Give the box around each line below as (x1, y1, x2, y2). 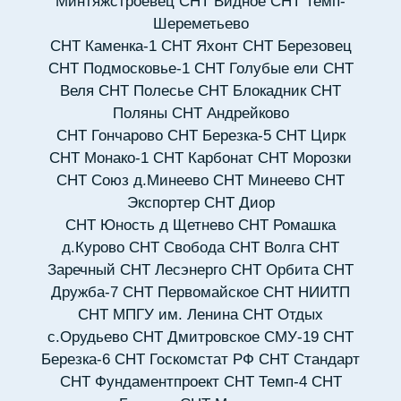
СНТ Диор (203, 194, 275, 212)
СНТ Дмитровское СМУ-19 (132, 328, 319, 346)
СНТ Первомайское (123, 284, 259, 302)
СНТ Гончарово (55, 127, 163, 145)
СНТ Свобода (129, 239, 225, 257)
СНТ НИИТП (263, 284, 350, 302)
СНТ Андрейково (171, 105, 289, 123)
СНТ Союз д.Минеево (56, 172, 209, 190)
